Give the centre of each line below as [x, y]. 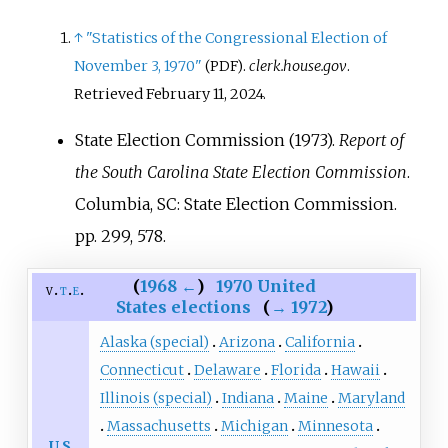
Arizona [246, 342]
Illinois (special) [155, 398]
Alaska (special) [154, 342]
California [319, 342]
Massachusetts [158, 426]
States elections [183, 307]
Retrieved [110, 94]
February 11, [187, 94]
